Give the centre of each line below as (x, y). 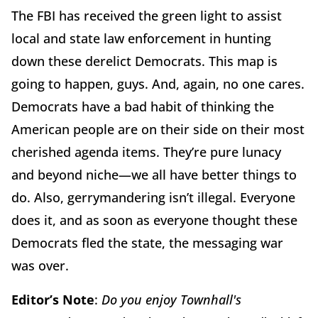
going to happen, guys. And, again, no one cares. (158, 83)
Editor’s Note (53, 299)
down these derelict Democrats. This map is (144, 61)
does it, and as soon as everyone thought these (154, 220)
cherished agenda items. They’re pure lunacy (146, 152)
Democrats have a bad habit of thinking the (143, 106)
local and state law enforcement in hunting (141, 38)
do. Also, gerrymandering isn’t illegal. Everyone (153, 197)
